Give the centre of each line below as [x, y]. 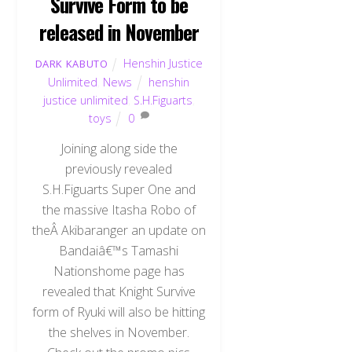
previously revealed [119, 169]
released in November [119, 32]
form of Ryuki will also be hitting [119, 312]
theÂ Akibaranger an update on [119, 230]
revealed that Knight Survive [119, 291]
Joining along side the [119, 148]
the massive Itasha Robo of [119, 209]
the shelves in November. [119, 332]
